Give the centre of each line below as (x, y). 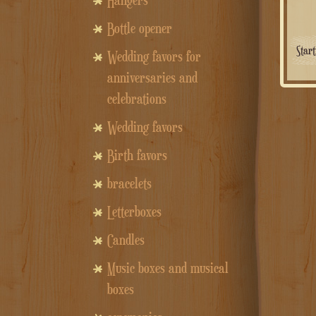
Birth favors (137, 156)
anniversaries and (152, 78)
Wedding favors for (154, 57)
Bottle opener (140, 29)
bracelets (129, 184)
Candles (126, 240)
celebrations (137, 99)
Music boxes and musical (168, 268)
